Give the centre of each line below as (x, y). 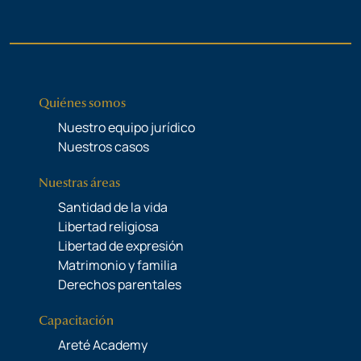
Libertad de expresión (121, 245)
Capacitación (76, 320)
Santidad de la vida (113, 207)
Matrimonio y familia (118, 265)
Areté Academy (103, 344)
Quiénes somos (82, 103)
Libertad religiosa (108, 226)
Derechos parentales (120, 284)
